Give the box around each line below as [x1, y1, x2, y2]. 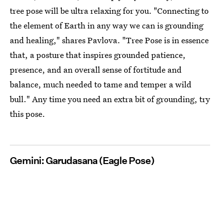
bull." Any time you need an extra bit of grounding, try [10, 93, 210, 105]
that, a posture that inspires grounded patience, [10, 49, 186, 60]
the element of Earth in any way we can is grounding [10, 19, 203, 31]
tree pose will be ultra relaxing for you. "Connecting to [10, 4, 209, 16]
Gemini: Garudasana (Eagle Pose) [10, 154, 155, 166]
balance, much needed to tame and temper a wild [10, 78, 192, 90]
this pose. [10, 108, 45, 119]
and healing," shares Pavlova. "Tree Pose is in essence [10, 34, 209, 46]
